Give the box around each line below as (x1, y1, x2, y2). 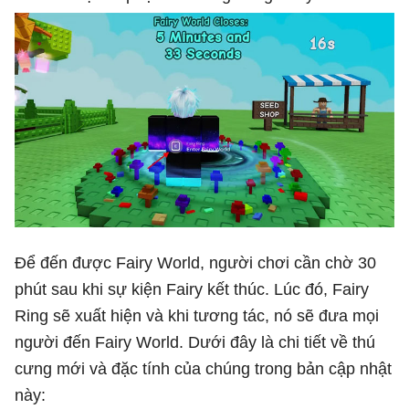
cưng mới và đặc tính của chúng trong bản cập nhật (15, 359, 392, 378)
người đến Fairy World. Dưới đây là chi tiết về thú (15, 332, 375, 351)
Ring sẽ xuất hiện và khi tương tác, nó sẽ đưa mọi (15, 306, 379, 325)
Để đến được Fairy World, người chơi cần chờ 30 (15, 253, 376, 272)
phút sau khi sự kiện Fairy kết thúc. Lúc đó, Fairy (15, 279, 369, 299)
